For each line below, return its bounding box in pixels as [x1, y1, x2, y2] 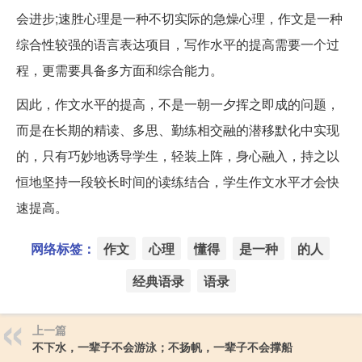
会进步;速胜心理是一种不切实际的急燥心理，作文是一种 [16, 9, 343, 28]
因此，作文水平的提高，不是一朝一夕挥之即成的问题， [16, 95, 339, 114]
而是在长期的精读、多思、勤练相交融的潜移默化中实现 [16, 120, 339, 140]
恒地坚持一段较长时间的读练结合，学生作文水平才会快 [16, 172, 339, 192]
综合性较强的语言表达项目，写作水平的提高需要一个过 [16, 35, 339, 54]
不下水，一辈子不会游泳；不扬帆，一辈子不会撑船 [32, 339, 293, 356]
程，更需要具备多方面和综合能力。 [16, 61, 223, 80]
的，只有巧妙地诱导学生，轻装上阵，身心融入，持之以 [16, 146, 339, 166]
